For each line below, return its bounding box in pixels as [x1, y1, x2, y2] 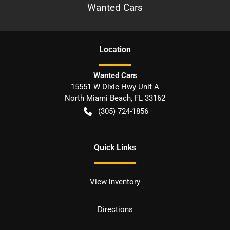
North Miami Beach [65, 93, 131, 103]
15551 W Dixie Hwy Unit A [71, 82, 159, 91]
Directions [97, 204, 133, 214]
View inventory [90, 177, 140, 186]
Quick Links [94, 142, 136, 152]
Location [99, 44, 131, 54]
